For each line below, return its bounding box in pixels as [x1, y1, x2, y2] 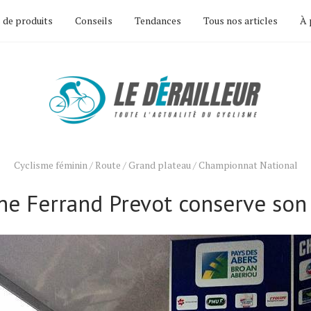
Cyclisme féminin [13, 158, 87, 171]
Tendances [135, 14, 181, 27]
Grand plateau [128, 158, 191, 171]
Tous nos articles [203, 14, 278, 27]
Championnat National [198, 158, 298, 171]
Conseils [75, 14, 112, 27]
